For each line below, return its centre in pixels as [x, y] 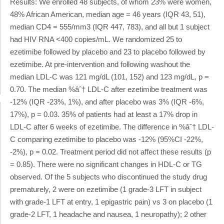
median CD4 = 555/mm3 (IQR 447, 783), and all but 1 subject [110, 26]
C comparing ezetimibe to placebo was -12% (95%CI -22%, [106, 139]
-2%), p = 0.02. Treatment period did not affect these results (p [110, 151]
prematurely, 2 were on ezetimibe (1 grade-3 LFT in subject [106, 189]
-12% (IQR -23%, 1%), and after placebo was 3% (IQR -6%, [107, 101]
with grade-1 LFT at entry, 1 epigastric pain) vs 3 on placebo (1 [111, 201]
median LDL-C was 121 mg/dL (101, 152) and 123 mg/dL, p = [109, 76]
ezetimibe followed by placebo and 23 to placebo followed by [108, 51]
